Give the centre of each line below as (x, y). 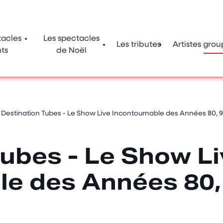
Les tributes (139, 45)
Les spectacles (71, 39)
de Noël (71, 51)
